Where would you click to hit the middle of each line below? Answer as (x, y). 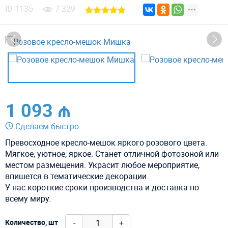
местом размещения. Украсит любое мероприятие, (102, 165)
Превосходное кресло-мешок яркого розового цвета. (106, 142)
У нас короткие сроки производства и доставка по (102, 187)
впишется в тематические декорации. (77, 176)
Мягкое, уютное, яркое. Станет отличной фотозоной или (112, 153)
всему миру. (28, 198)
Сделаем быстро (47, 126)
